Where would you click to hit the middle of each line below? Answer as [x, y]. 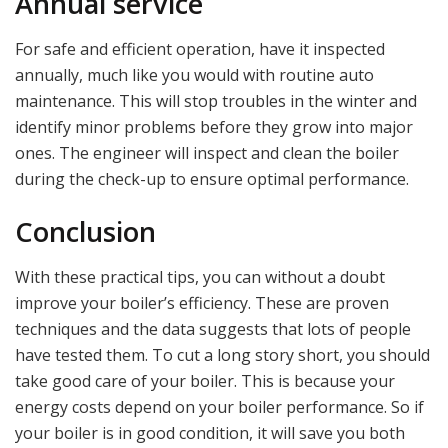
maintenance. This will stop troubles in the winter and [216, 100]
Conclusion [85, 232]
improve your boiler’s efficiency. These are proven [202, 302]
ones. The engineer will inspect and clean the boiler [207, 152]
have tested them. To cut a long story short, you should [222, 354]
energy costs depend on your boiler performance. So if [219, 406]
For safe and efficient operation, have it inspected [200, 48]
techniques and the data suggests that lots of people [213, 328]
